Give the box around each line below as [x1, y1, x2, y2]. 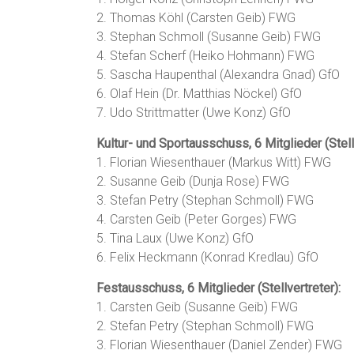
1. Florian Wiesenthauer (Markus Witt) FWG [96, 155, 331, 170]
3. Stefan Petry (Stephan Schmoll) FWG [96, 193, 314, 208]
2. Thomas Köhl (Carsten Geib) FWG [96, 10, 296, 25]
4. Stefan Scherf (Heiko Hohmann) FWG [96, 48, 314, 63]
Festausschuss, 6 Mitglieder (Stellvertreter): [96, 281, 341, 296]
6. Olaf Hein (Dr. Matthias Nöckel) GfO [96, 86, 302, 101]
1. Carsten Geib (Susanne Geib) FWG [96, 299, 298, 314]
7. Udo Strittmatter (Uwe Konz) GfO [96, 105, 291, 120]
